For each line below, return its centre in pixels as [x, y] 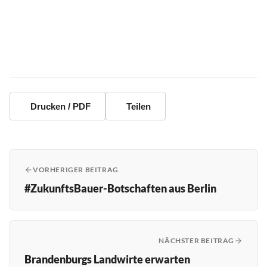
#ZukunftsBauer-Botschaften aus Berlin [120, 189]
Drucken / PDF [60, 106]
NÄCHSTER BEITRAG [196, 241]
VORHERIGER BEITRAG [76, 170]
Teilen [139, 106]
